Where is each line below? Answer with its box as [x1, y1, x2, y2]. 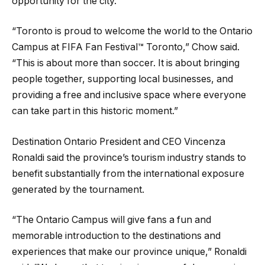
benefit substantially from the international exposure [12, 167, 244, 179]
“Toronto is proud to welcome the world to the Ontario [12, 25, 253, 37]
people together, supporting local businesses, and [12, 73, 233, 85]
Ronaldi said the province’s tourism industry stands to [12, 151, 246, 163]
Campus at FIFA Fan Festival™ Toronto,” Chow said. [12, 41, 240, 53]
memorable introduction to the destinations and [12, 230, 221, 242]
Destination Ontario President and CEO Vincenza [12, 135, 225, 147]
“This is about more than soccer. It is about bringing [12, 57, 240, 69]
